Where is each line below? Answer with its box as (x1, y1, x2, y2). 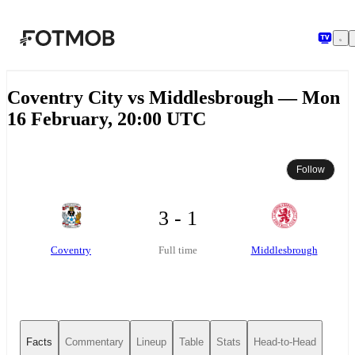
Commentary (65, 336, 124, 349)
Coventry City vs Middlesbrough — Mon (7, 86, 340, 108)
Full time (158, 244, 197, 257)
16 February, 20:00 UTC (7, 108, 206, 129)
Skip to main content (24, 17, 143, 33)
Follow (296, 163, 325, 175)
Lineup (136, 336, 166, 349)
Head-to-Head (254, 336, 316, 349)
